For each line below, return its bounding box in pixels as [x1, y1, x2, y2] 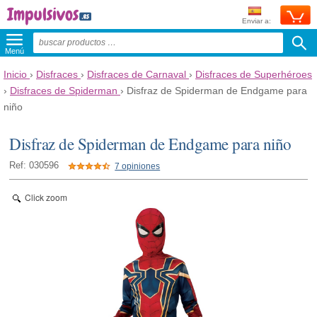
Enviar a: [242, 17, 271, 25]
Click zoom [25, 191, 68, 203]
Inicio [4, 69, 27, 80]
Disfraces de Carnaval [87, 69, 186, 80]
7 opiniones [115, 161, 161, 171]
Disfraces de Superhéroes [195, 69, 312, 80]
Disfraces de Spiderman [10, 85, 117, 96]
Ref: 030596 [9, 161, 59, 171]
